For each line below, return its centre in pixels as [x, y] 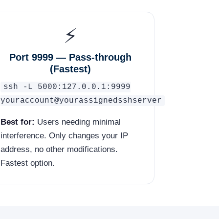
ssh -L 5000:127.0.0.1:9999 [67, 87]
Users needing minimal [78, 122]
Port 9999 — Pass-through [70, 57]
